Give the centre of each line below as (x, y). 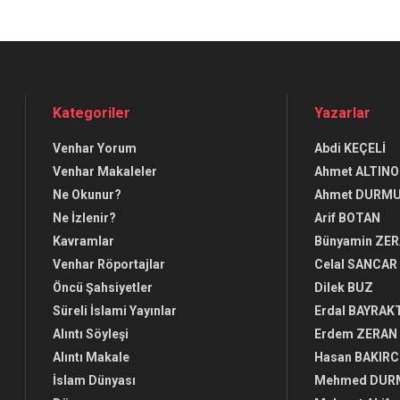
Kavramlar (83, 242)
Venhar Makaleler (105, 172)
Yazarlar (342, 113)
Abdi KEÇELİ (350, 149)
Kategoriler (92, 113)
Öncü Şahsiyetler (103, 288)
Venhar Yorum (95, 149)
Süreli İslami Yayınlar (115, 311)
